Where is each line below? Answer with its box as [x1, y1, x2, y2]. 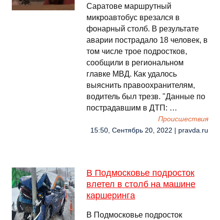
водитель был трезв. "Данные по [86, 92, 205, 101]
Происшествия [158, 115, 208, 123]
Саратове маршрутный [86, 2, 171, 10]
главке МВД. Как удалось [86, 70, 177, 78]
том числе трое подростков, [86, 47, 187, 55]
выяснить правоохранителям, [86, 81, 195, 89]
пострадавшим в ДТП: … [86, 104, 177, 112]
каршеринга [86, 191, 135, 200]
